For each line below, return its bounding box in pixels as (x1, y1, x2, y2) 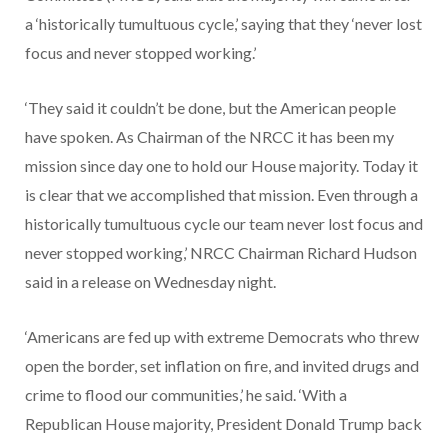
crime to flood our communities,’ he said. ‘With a (25, 384, 347, 404)
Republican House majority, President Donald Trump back (25, 413, 422, 433)
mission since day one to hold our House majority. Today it (25, 155, 418, 175)
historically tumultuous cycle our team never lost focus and (25, 213, 423, 233)
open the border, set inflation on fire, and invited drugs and (25, 355, 419, 375)
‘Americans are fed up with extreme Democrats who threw (25, 326, 419, 346)
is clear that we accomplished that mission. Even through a (25, 184, 418, 204)
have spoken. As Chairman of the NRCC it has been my (25, 126, 394, 146)
